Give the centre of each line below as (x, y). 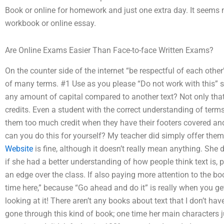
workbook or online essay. (50, 23)
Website (19, 148)
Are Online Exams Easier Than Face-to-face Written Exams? (109, 50)
